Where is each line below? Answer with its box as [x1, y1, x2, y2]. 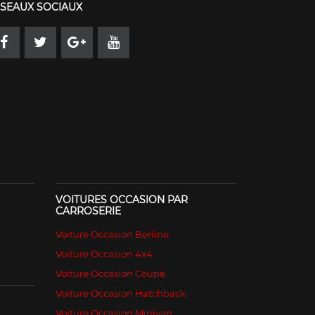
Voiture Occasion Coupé [55, 267, 165, 279]
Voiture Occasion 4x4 [55, 247, 153, 259]
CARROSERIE [55, 204, 121, 217]
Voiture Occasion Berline [55, 228, 169, 240]
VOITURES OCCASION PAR [55, 193, 188, 206]
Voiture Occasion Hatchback [55, 287, 186, 299]
